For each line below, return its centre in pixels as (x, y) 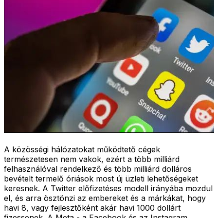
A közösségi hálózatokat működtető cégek (82, 149)
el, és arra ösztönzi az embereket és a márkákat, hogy (105, 198)
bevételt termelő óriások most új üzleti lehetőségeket (101, 178)
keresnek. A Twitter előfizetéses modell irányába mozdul (108, 188)
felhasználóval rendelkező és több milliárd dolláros (98, 169)
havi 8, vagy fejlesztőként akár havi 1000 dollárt (92, 208)
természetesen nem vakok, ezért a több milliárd (92, 159)
